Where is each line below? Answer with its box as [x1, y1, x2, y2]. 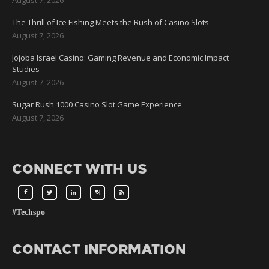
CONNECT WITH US [12, 160, 147, 177]
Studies [12, 63, 40, 74]
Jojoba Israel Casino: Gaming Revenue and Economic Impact [12, 52, 229, 63]
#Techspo [12, 207, 45, 217]
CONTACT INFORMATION [12, 241, 186, 258]
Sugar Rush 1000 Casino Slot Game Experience [12, 98, 182, 110]
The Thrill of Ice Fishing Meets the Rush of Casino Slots [12, 16, 209, 28]
